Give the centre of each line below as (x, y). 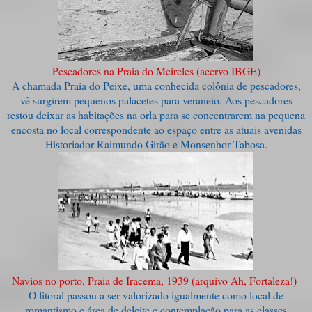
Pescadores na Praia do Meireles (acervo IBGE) (156, 70)
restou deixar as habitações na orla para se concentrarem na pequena (156, 114)
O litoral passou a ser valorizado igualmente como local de (156, 295)
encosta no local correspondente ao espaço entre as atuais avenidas (156, 129)
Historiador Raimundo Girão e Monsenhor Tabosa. (156, 143)
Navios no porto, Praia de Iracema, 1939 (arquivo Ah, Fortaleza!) (154, 280)
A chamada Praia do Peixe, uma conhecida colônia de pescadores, (156, 85)
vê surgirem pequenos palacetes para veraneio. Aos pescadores (156, 100)
